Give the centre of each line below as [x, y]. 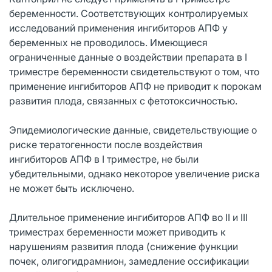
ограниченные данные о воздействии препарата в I [128, 57]
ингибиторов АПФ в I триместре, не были [104, 159]
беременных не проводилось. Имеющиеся [108, 42]
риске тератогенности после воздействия [106, 144]
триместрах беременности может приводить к [117, 232]
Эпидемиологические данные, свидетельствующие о [133, 130]
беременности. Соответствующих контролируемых [129, 13]
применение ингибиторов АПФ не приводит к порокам [135, 86]
